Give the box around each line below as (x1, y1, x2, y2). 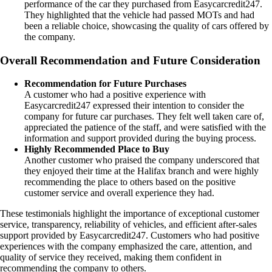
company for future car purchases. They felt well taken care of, (24, 111, 264, 122)
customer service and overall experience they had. (24, 188, 214, 199)
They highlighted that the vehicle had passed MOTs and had (24, 9, 254, 20)
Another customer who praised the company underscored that (24, 155, 259, 166)
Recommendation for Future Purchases (24, 78, 186, 89)
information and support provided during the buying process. (24, 133, 256, 144)
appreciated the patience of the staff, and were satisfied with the (24, 122, 266, 133)
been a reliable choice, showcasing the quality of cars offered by (24, 20, 269, 31)
